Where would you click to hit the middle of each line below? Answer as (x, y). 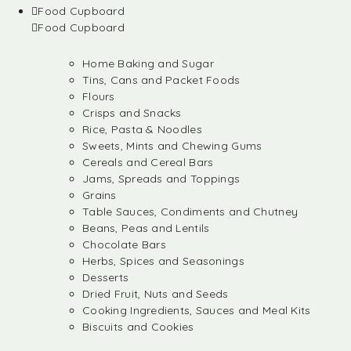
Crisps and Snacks (132, 113)
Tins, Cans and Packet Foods (161, 80)
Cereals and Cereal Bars (148, 162)
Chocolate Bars (124, 244)
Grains (100, 195)
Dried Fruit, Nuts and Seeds (156, 294)
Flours (99, 96)
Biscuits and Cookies (138, 327)
